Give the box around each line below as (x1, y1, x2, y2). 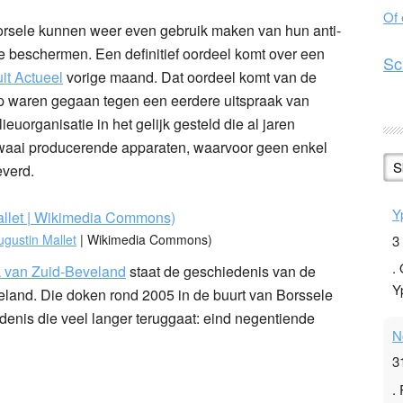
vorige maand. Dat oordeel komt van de (63, 66, 317, 87)
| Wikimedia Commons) (76, 229, 212, 248)
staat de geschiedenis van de (126, 260, 316, 282)
